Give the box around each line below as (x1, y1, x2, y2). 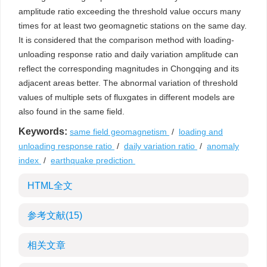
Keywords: (18, 126, 67, 136)
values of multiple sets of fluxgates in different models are (18, 92, 235, 102)
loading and (179, 127, 223, 136)
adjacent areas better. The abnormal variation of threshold (18, 78, 238, 88)
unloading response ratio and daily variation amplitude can (18, 49, 238, 59)
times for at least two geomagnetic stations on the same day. (18, 21, 247, 30)
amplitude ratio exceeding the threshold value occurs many (18, 7, 241, 16)
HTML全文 (27, 181, 73, 191)
